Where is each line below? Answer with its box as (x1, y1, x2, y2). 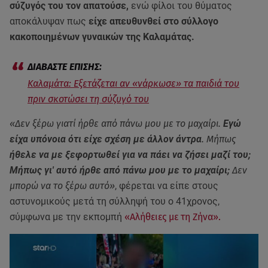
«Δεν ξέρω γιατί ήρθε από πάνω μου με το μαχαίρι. (10, 118, 223, 129)
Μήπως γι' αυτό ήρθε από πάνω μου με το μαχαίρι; (10, 165, 232, 176)
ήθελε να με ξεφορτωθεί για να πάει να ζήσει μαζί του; (10, 149, 251, 160)
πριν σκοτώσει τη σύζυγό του (28, 93, 149, 105)
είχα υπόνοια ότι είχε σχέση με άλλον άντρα (10, 133, 202, 145)
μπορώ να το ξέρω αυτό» (10, 180, 115, 191)
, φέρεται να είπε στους (115, 180, 218, 191)
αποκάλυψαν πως (10, 16, 89, 27)
